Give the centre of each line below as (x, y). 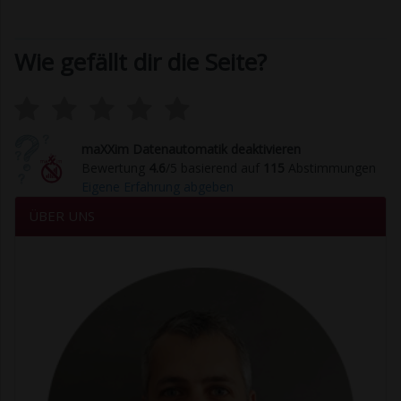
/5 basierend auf (214, 168)
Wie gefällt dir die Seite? (141, 62)
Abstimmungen (330, 168)
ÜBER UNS (62, 216)
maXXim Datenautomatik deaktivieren (191, 149)
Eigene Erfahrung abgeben (158, 187)
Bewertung (115, 168)
